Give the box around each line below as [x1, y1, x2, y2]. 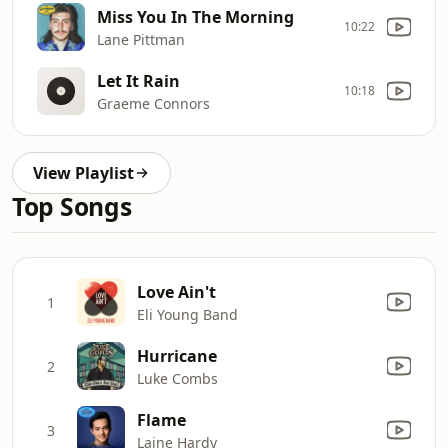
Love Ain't [137, 280, 216, 303]
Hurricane [137, 344, 217, 367]
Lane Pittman [97, 29, 185, 49]
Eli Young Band [137, 304, 238, 324]
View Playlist [33, 162, 134, 184]
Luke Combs [137, 368, 218, 388]
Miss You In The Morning [97, 5, 294, 28]
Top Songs [12, 190, 132, 223]
